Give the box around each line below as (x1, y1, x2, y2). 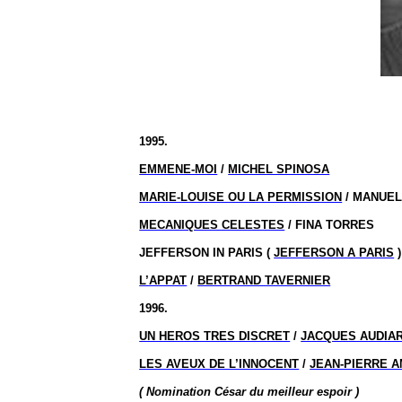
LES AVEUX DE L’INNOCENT (139, 357, 300, 371)
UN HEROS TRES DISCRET (139, 329, 291, 343)
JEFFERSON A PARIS (274, 246, 395, 259)
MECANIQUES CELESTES (139, 218, 285, 232)
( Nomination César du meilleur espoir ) (139, 385, 360, 398)
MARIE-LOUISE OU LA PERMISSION (139, 190, 343, 204)
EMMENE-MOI (139, 162, 218, 176)
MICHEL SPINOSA (228, 162, 330, 176)
